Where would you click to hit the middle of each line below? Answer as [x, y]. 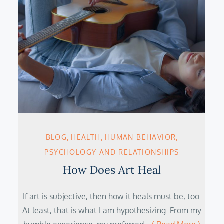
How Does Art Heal [112, 170]
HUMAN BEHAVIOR [140, 137]
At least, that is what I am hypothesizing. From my [112, 210]
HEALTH [86, 137]
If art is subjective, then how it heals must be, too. [112, 196]
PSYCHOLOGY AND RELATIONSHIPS [112, 152]
